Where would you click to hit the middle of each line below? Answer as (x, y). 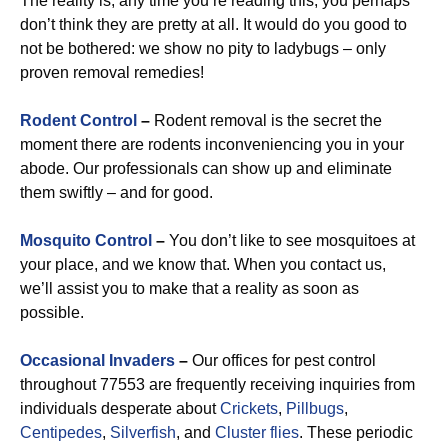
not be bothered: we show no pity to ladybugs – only (203, 48)
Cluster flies (257, 432)
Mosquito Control (86, 240)
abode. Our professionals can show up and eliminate (206, 168)
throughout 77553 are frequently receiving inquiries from (217, 384)
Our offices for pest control (282, 360)
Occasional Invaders (97, 360)
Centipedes (61, 432)
